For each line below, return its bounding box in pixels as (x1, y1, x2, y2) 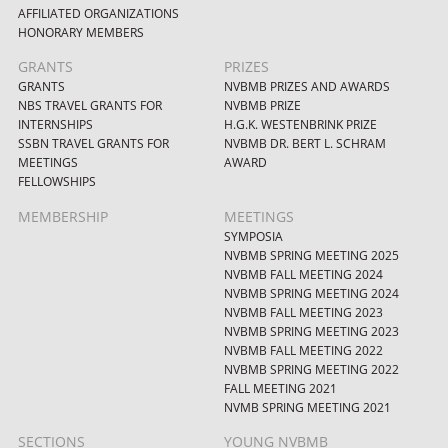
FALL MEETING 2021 (224, 380, 337, 396)
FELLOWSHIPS (17, 174, 96, 190)
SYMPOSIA (224, 228, 283, 244)
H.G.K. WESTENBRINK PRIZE (224, 117, 377, 133)
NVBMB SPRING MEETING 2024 (224, 285, 399, 301)
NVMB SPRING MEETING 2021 (224, 399, 391, 415)
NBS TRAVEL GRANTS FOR (17, 98, 162, 114)
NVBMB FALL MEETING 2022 (224, 342, 383, 358)
